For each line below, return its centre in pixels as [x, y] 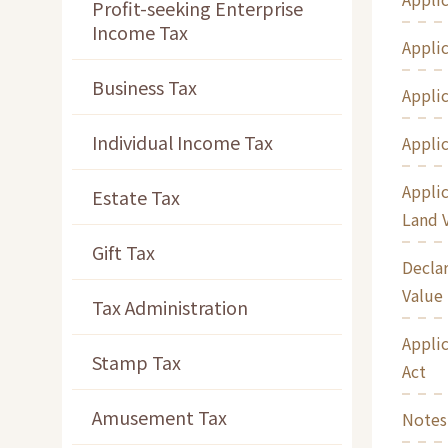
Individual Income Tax [182, 142]
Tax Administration [170, 307]
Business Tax [144, 87]
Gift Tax [123, 252]
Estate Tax [136, 197]
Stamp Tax [136, 362]
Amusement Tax [159, 417]
